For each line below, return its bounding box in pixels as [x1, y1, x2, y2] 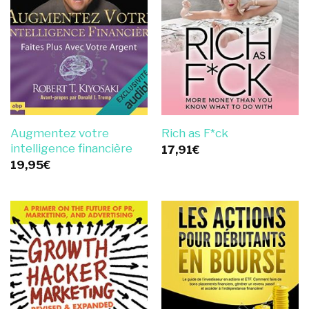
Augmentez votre [10, 126, 109, 141]
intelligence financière [10, 141, 132, 156]
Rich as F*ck [161, 126, 228, 141]
